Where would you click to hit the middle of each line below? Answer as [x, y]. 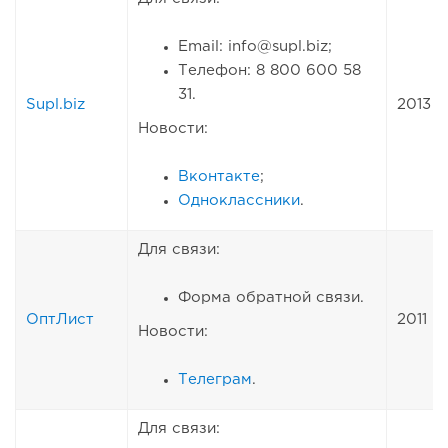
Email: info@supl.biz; [255, 47]
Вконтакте [219, 177]
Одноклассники [239, 201]
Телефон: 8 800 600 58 [269, 71]
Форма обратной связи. [271, 298]
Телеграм [215, 380]
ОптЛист [60, 320]
